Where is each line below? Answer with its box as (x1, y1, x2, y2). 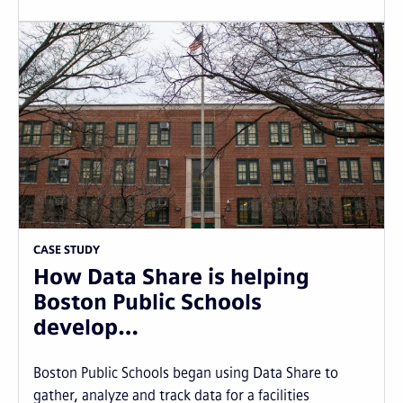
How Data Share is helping (33, 263, 309, 290)
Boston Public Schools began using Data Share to (33, 363, 338, 381)
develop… (33, 313, 139, 340)
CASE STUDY (33, 243, 100, 256)
